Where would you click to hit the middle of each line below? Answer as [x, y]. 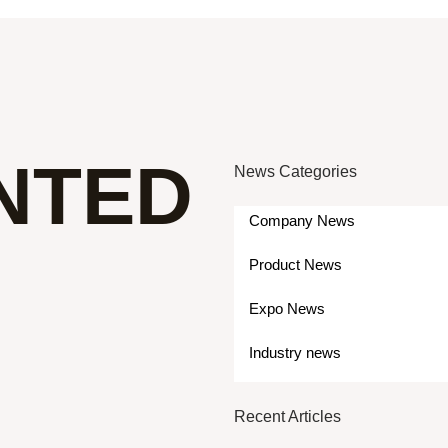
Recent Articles [287, 416]
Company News [302, 220]
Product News [295, 264]
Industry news [295, 352]
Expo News [287, 308]
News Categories [295, 171]
